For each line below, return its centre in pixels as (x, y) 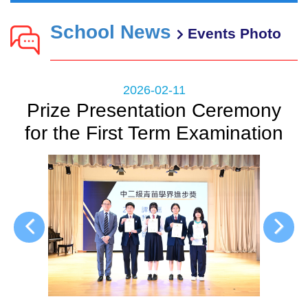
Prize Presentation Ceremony (154, 111)
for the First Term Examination (154, 133)
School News (113, 32)
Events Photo (232, 34)
